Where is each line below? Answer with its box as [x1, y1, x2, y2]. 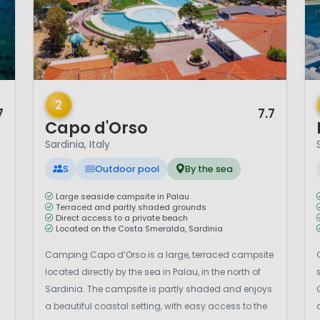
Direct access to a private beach [56, 211, 188, 224]
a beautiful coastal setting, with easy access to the [45, 299, 267, 312]
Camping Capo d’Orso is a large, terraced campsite [45, 248, 274, 261]
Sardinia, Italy [45, 137, 110, 152]
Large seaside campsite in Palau [56, 190, 189, 202]
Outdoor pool [94, 163, 159, 176]
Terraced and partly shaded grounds [56, 201, 206, 213]
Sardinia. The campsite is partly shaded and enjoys [45, 282, 272, 295]
